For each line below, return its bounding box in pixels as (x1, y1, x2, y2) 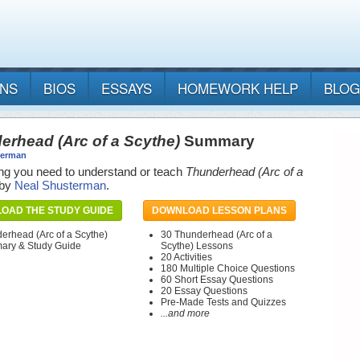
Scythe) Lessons (161, 240, 233, 252)
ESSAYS (101, 78, 152, 99)
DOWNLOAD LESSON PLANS (152, 205, 287, 217)
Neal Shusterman (14, 178, 106, 193)
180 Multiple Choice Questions (161, 263, 295, 275)
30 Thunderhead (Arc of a (161, 229, 272, 241)
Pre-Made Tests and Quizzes (161, 297, 286, 309)
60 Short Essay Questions (161, 274, 273, 286)
